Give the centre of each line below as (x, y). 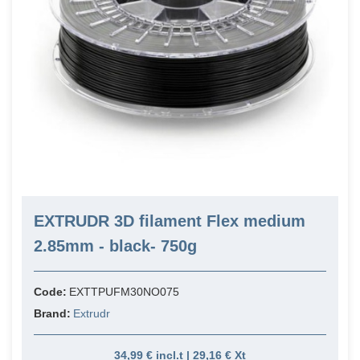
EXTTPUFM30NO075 (124, 292)
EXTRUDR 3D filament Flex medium (170, 221)
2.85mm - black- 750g (115, 246)
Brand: (53, 314)
